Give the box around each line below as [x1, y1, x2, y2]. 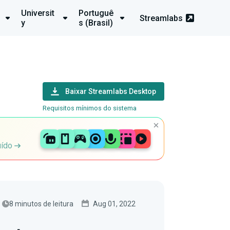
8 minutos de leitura [9, 199, 73, 208]
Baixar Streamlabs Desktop [65, 87, 156, 95]
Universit [21, 8, 54, 18]
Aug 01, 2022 [93, 199, 136, 208]
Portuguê [78, 8, 113, 18]
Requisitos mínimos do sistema [43, 104, 137, 112]
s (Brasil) [78, 18, 113, 28]
